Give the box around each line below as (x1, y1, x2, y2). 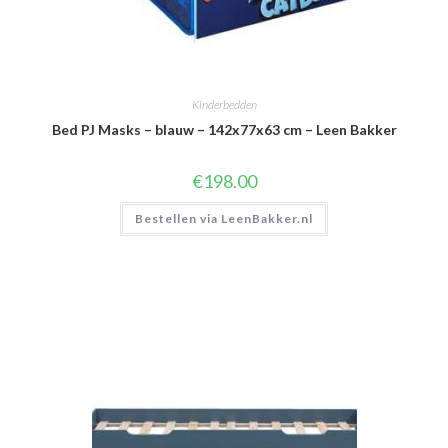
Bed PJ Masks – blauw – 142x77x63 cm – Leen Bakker (51, 120, 397, 138)
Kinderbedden (191, 96, 257, 112)
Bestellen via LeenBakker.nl (135, 210, 313, 226)
